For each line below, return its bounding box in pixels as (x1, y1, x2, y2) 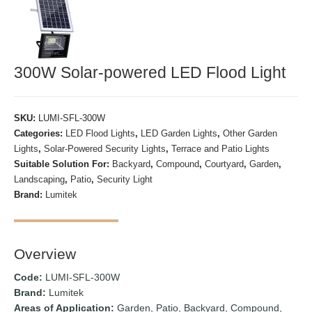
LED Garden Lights (141, 127, 218, 139)
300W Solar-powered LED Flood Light (14, 63, 286, 81)
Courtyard (205, 158, 244, 169)
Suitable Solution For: (14, 158, 113, 169)
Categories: (14, 127, 66, 139)
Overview (14, 245, 77, 262)
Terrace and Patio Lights (171, 143, 270, 154)
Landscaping (14, 173, 65, 185)
